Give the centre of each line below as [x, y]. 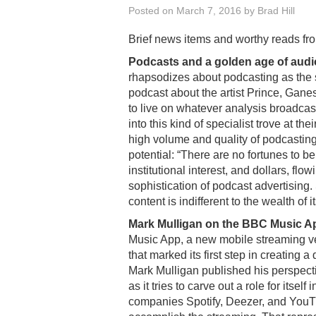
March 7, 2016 [209, 10]
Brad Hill [276, 10]
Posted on [152, 10]
